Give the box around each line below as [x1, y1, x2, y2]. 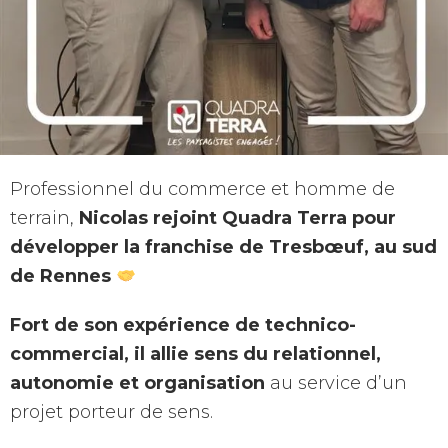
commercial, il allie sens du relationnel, [10, 343, 381, 366]
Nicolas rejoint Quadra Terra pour [79, 207, 396, 230]
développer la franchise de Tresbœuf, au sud [10, 236, 437, 259]
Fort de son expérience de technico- [10, 314, 356, 337]
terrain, [10, 207, 79, 230]
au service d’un [265, 372, 407, 395]
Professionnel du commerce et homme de [10, 178, 395, 201]
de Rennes [10, 265, 111, 288]
